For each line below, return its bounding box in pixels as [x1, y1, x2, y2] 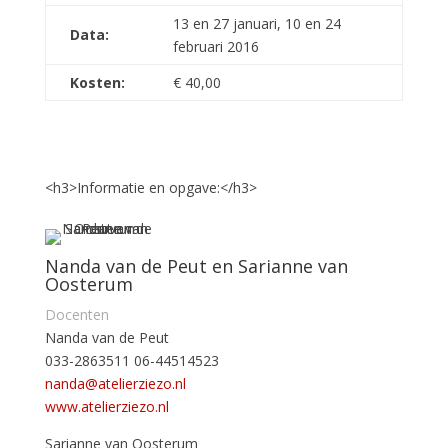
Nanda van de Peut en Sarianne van [44, 253, 348, 278]
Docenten [44, 304, 109, 324]
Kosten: [69, 72, 125, 92]
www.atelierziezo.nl [44, 396, 169, 416]
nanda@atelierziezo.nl [44, 373, 186, 393]
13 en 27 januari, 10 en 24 [172, 13, 341, 33]
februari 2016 [172, 36, 259, 56]
